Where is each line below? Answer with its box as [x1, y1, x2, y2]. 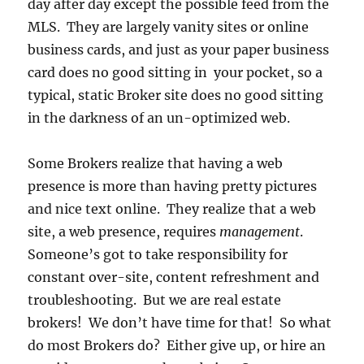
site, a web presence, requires [28, 223, 220, 240]
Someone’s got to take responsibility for [28, 246, 288, 263]
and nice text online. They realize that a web [28, 201, 317, 218]
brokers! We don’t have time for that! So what [28, 314, 332, 331]
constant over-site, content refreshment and [28, 269, 320, 286]
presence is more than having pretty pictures [28, 178, 318, 195]
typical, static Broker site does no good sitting [28, 87, 324, 104]
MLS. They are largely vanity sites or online [28, 19, 310, 36]
